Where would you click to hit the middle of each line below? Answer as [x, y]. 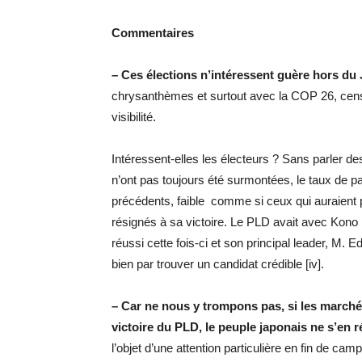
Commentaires [153, 32]
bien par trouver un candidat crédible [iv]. [218, 263]
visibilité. [134, 116]
